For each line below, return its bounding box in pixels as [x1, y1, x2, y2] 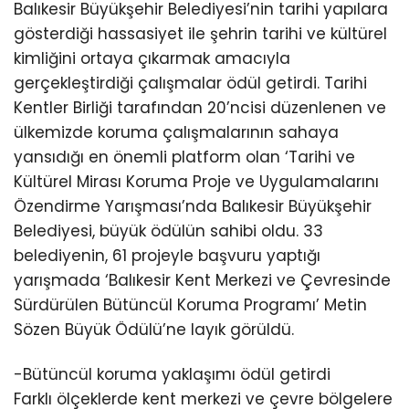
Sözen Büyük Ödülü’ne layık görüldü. [14, 318, 294, 341]
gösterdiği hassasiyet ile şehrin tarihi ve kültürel [14, 22, 387, 45]
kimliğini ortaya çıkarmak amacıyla [14, 47, 290, 69]
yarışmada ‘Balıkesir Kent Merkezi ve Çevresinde [14, 268, 391, 291]
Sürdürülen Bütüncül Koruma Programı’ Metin [14, 293, 367, 316]
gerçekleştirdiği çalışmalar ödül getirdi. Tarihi [14, 71, 367, 94]
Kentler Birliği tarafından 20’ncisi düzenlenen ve [14, 96, 386, 119]
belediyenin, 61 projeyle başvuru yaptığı [14, 244, 320, 267]
